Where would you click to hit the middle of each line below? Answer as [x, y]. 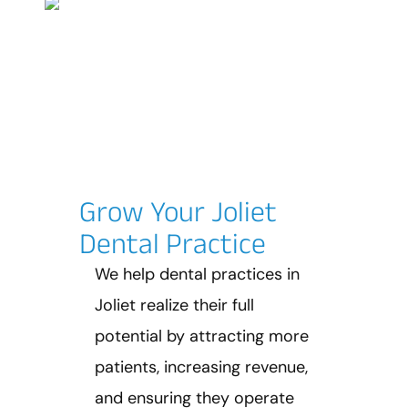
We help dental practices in [197, 274]
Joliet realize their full [174, 305]
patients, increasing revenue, [201, 367]
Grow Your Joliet [178, 211]
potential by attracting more [202, 336]
